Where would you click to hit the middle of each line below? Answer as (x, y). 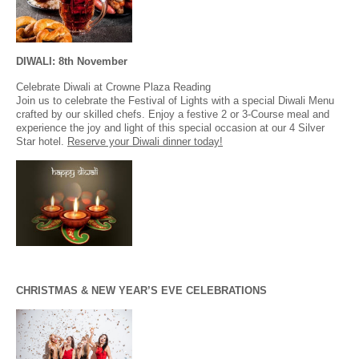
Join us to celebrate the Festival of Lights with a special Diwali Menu (175, 101)
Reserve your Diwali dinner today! (145, 142)
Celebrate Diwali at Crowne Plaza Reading (115, 87)
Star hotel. (42, 142)
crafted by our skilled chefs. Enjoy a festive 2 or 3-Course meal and (173, 115)
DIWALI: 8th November (72, 62)
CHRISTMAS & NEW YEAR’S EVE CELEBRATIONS (141, 290)
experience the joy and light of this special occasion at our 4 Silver (170, 128)
